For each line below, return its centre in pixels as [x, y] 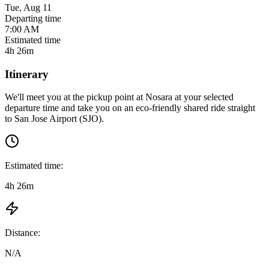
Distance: [23, 233]
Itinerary [27, 74]
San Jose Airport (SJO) [58, 119]
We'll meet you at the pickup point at [75, 97]
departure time [32, 108]
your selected [209, 97]
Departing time [33, 18]
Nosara [159, 97]
